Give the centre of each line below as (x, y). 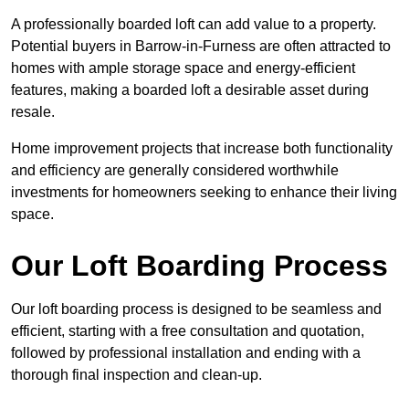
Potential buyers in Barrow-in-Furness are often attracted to (201, 47)
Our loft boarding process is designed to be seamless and (196, 309)
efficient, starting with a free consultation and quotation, (188, 331)
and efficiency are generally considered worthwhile (175, 171)
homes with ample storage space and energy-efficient (183, 68)
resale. (33, 112)
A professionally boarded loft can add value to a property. (194, 25)
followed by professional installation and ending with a (186, 353)
